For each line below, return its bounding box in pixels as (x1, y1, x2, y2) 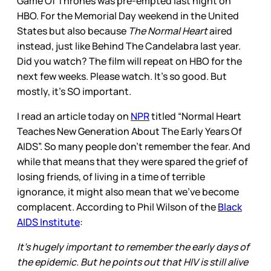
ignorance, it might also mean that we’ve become (17, 185, 239, 199)
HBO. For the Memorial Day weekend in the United (17, 9, 239, 23)
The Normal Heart (126, 24, 209, 38)
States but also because (17, 24, 126, 38)
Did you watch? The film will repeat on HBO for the (17, 54, 242, 68)
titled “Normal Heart (149, 109, 241, 123)
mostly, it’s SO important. (17, 85, 131, 99)
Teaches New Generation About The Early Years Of (17, 125, 242, 139)
